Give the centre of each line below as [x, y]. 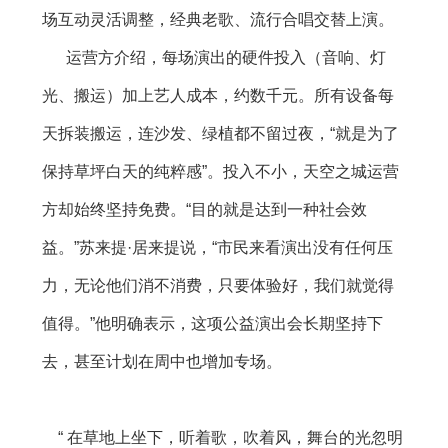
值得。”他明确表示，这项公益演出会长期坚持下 [212, 324]
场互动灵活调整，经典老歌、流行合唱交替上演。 [218, 20]
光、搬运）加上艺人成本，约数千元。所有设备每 [218, 96]
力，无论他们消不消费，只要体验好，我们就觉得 [218, 286]
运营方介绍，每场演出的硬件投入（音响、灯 [214, 58]
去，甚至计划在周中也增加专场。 [162, 362]
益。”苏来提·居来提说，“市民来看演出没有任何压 [217, 248]
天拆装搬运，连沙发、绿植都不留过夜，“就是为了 [220, 134]
